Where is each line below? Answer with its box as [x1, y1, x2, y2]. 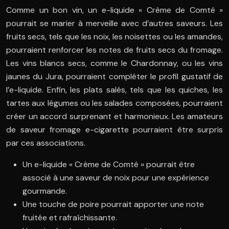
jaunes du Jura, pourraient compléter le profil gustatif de [6, 71, 223, 82]
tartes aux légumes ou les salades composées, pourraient [6, 98, 223, 109]
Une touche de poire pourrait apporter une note [22, 199, 204, 210]
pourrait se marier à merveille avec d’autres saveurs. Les [6, 18, 223, 29]
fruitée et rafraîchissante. [22, 212, 117, 223]
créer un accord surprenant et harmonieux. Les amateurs [6, 111, 223, 122]
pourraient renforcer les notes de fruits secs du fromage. [6, 44, 223, 56]
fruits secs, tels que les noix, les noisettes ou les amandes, [6, 31, 223, 42]
